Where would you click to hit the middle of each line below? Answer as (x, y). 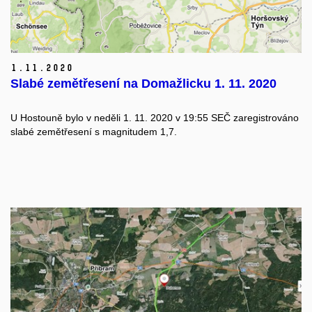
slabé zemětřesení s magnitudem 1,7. (94, 131)
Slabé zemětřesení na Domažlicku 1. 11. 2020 (143, 83)
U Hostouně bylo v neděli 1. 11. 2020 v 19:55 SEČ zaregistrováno (155, 117)
